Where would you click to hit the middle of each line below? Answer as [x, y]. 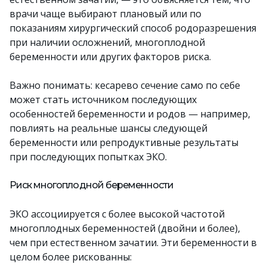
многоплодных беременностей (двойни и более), [125, 228]
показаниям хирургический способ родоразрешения [133, 28]
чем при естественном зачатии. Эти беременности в [133, 243]
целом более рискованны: [71, 257]
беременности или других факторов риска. [110, 57]
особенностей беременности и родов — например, [130, 114]
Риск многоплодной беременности [92, 185]
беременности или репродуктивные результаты [124, 142]
